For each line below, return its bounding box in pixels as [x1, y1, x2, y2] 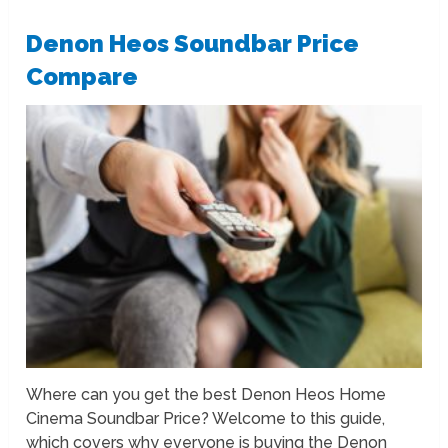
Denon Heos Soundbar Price [26, 28, 360, 58]
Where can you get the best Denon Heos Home [26, 385, 387, 405]
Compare [26, 61, 139, 91]
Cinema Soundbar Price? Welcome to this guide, [26, 409, 386, 429]
